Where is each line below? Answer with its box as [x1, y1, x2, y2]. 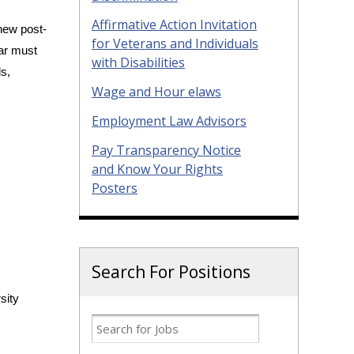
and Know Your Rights [92, 160, 223, 178]
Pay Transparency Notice [92, 141, 241, 159]
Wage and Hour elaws [92, 83, 221, 101]
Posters [92, 179, 137, 197]
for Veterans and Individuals [92, 35, 258, 53]
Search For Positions [92, 260, 250, 283]
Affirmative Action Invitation [92, 16, 257, 34]
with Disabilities [92, 54, 185, 72]
